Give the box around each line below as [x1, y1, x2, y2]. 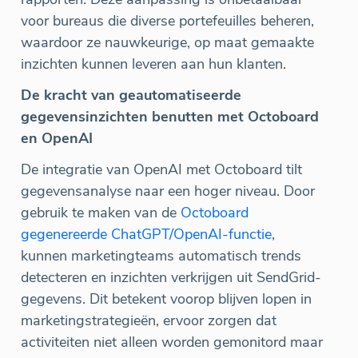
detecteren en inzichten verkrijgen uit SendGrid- [21, 267, 321, 287]
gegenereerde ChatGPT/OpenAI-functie [21, 224, 272, 244]
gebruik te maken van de [21, 202, 181, 222]
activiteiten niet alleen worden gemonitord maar [21, 332, 323, 352]
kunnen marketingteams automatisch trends [21, 245, 301, 265]
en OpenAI [21, 128, 93, 148]
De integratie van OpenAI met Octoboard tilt [21, 159, 302, 179]
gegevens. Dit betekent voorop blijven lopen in [21, 288, 312, 308]
